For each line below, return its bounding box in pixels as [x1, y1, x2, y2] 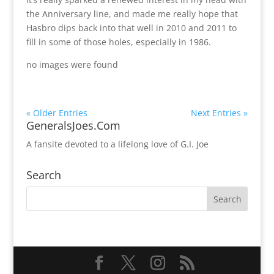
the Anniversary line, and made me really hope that [26, 8, 238, 20]
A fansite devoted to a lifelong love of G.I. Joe [26, 138, 209, 150]
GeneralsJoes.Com [26, 118, 120, 133]
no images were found [26, 59, 118, 71]
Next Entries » [191, 107, 248, 119]
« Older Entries [26, 107, 87, 119]
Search [26, 168, 61, 183]
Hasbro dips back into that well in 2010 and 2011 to [26, 22, 237, 34]
